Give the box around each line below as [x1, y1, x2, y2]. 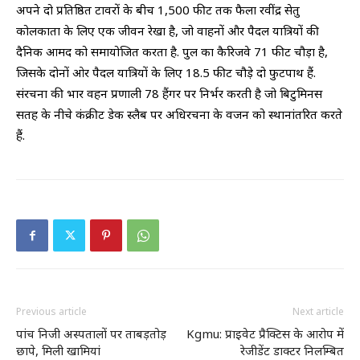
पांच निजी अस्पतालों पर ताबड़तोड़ [16, 325, 166, 342]
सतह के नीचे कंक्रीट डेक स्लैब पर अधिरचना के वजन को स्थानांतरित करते [16, 106, 342, 123]
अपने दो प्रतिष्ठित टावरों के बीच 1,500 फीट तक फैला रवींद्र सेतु [16, 2, 300, 18]
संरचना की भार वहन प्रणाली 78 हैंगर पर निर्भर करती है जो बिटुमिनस [16, 85, 322, 102]
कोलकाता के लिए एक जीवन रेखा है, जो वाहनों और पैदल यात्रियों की [16, 22, 319, 39]
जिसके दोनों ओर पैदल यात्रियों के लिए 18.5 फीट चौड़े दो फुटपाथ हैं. [16, 64, 316, 81]
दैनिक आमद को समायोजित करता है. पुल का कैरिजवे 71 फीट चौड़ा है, [16, 43, 328, 60]
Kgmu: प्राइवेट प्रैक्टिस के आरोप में [186, 325, 344, 342]
